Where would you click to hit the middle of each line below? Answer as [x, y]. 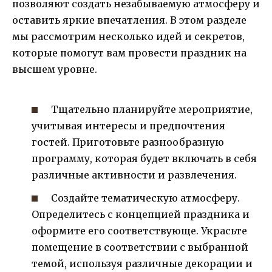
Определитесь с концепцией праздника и [141, 214]
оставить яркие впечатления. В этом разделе [129, 20]
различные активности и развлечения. [134, 175]
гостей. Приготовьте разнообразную [128, 142]
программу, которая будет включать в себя [144, 158]
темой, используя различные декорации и [142, 263]
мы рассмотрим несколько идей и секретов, [128, 37]
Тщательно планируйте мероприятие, [152, 109]
